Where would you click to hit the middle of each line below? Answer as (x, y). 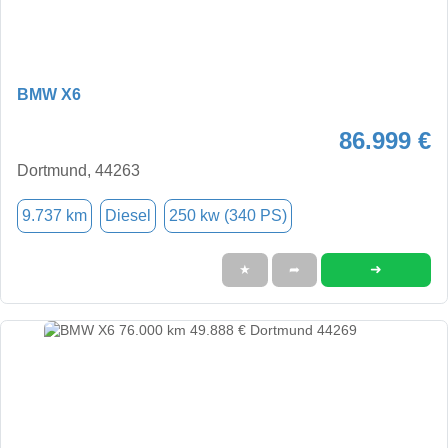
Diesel (128, 215)
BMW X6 (49, 94)
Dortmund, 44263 (78, 170)
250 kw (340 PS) (228, 215)
